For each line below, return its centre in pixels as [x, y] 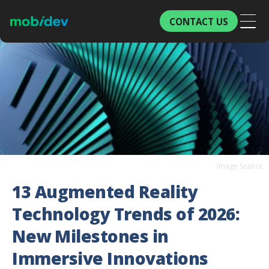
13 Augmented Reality [105, 192]
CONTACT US [198, 21]
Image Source [240, 166]
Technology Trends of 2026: [126, 214]
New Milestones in [90, 236]
